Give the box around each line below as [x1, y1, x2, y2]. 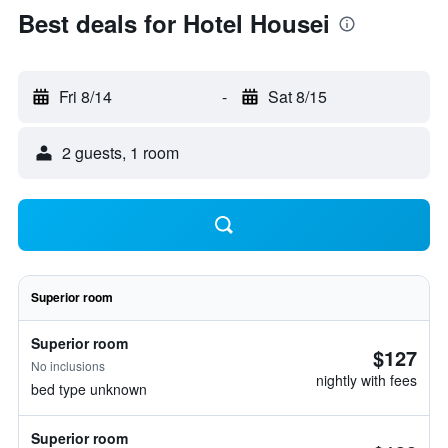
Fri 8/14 [59, 85, 112, 108]
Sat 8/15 [267, 85, 327, 108]
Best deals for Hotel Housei [18, 6, 330, 40]
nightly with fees [316, 370, 417, 390]
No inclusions [31, 357, 105, 374]
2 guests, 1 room [62, 141, 179, 164]
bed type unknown [31, 379, 147, 399]
